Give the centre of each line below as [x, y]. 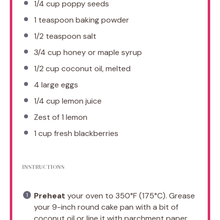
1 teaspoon [54, 20]
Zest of [48, 117]
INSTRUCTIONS [43, 167]
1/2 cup [47, 68]
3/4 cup [48, 52]
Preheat [50, 195]
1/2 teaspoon [57, 36]
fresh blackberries [85, 133]
